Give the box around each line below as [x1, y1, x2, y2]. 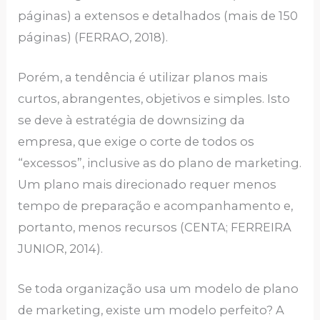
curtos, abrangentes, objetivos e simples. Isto [18, 91, 291, 106]
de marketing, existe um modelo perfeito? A [18, 303, 285, 318]
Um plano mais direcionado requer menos [18, 177, 277, 192]
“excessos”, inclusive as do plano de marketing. [18, 156, 302, 171]
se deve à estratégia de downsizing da [18, 113, 246, 128]
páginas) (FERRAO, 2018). [18, 29, 169, 44]
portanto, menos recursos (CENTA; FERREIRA [18, 220, 292, 235]
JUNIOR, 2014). [18, 241, 104, 256]
